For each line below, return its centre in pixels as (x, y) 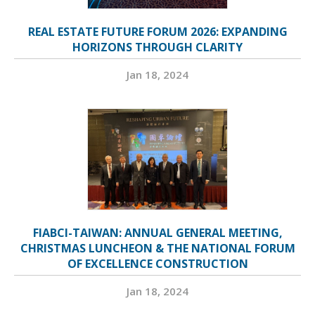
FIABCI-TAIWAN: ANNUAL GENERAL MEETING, (157, 233)
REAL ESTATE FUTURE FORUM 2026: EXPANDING (157, 32)
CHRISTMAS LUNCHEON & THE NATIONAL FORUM (157, 249)
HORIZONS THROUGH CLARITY (157, 47)
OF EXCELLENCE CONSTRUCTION (157, 264)
